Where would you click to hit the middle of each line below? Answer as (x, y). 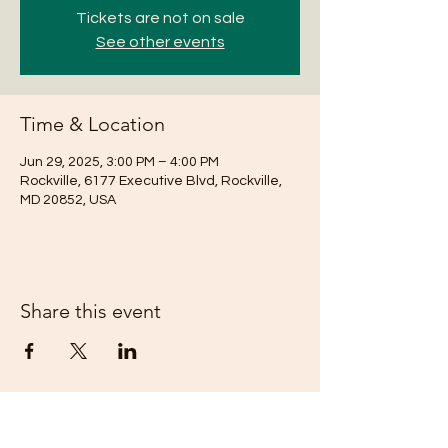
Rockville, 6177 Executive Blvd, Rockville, (151, 181)
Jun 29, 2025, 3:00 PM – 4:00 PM (119, 162)
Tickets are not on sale (160, 18)
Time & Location (92, 124)
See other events (160, 42)
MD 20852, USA (68, 200)
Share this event (90, 311)
